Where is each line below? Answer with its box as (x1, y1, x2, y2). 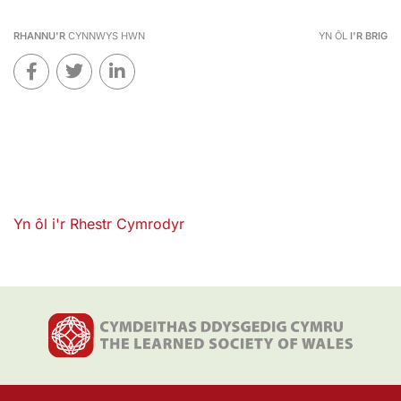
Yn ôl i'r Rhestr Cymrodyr (13, 214, 184, 233)
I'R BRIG (349, 29, 388, 42)
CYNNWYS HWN (65, 29, 145, 42)
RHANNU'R (13, 29, 65, 42)
